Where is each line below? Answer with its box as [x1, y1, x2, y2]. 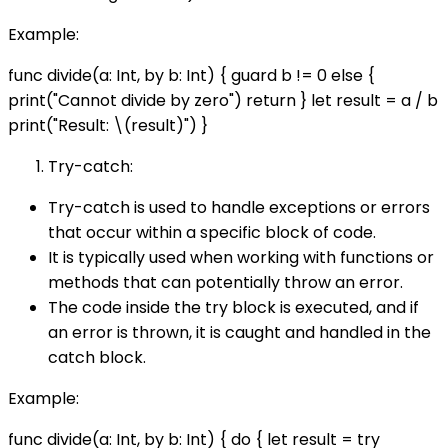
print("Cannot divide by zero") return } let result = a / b [8, 89, 438, 113]
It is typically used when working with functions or [48, 246, 434, 270]
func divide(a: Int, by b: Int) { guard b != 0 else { [8, 64, 375, 88]
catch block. [48, 346, 146, 370]
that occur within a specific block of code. [48, 221, 376, 245]
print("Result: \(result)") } [8, 114, 208, 138]
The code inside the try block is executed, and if [48, 296, 419, 320]
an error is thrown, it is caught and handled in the [48, 321, 431, 345]
